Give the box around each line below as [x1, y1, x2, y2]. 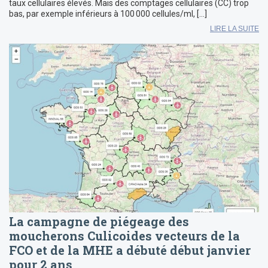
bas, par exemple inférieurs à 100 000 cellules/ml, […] [9, 9, 207, 19]
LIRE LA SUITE [210, 25, 259, 33]
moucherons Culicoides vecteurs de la [9, 228, 240, 244]
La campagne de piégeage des [9, 214, 189, 230]
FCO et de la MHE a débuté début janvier [9, 242, 251, 258]
